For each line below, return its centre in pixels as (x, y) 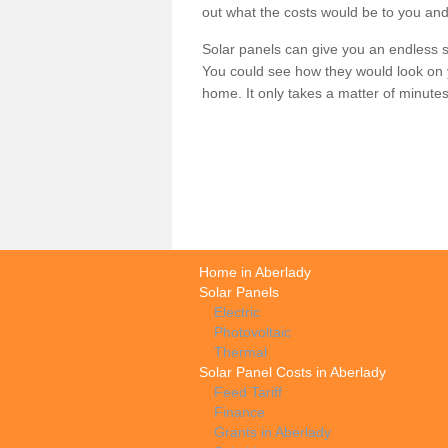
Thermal (240, 351)
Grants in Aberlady (272, 431)
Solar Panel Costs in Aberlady (292, 371)
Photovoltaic (252, 331)
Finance (239, 411)
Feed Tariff (248, 391)
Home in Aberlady (255, 271)
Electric (237, 311)
